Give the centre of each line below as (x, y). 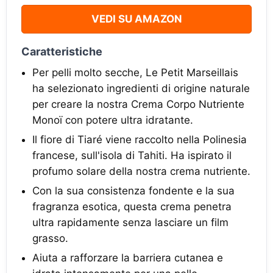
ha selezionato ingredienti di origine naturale (141, 88)
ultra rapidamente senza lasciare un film (130, 222)
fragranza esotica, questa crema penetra (132, 206)
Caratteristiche (62, 51)
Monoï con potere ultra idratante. (113, 120)
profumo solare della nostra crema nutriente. (141, 171)
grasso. (50, 238)
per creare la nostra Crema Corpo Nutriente (138, 104)
